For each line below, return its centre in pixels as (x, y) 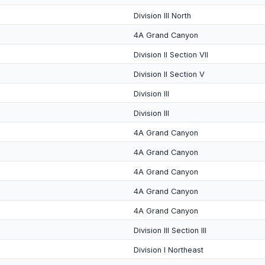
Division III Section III (170, 230)
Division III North (162, 16)
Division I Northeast (169, 250)
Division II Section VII (171, 55)
